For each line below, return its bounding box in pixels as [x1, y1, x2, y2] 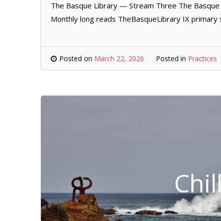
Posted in [156, 54, 188, 63]
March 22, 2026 [94, 54, 144, 63]
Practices [188, 54, 217, 63]
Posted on [59, 54, 94, 63]
